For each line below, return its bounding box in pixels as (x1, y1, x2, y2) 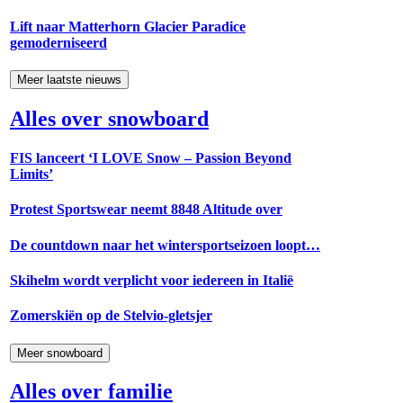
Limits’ (10, 166, 53, 183)
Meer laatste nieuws (17, 73, 121, 86)
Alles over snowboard (10, 106, 209, 130)
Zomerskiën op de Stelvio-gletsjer (10, 308, 212, 324)
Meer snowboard (17, 345, 103, 360)
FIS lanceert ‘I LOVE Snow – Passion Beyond (10, 150, 291, 166)
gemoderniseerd (10, 34, 107, 50)
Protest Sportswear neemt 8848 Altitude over (10, 201, 282, 218)
